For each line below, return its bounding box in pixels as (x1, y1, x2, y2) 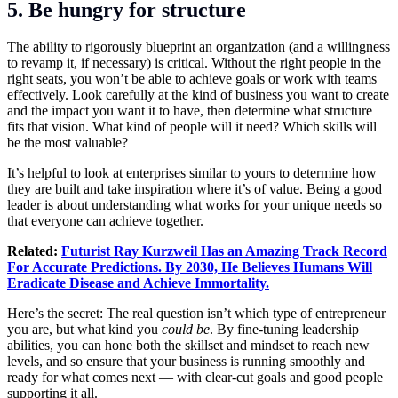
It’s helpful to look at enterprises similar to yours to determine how (7, 165, 377, 181)
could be (162, 322, 210, 338)
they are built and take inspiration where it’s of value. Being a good (7, 181, 382, 197)
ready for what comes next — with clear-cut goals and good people (7, 370, 383, 386)
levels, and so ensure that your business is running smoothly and (7, 354, 365, 370)
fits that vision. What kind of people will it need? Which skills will (7, 119, 377, 135)
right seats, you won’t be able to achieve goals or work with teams (7, 71, 377, 87)
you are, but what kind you (7, 322, 162, 338)
